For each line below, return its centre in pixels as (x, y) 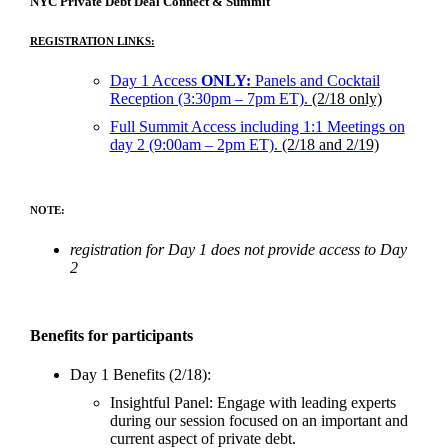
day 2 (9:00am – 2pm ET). (195, 144)
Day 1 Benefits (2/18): (140, 374)
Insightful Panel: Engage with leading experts (252, 402)
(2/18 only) (344, 98)
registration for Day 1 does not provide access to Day (238, 249)
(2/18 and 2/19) (330, 144)
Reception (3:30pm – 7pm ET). (208, 98)
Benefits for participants (111, 335)
